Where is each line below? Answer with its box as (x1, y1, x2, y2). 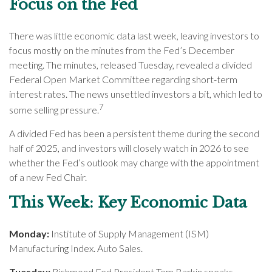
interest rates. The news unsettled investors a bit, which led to (9, 87, 262, 100)
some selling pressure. (9, 103, 99, 115)
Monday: (9, 227, 51, 239)
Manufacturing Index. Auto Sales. (9, 242, 143, 254)
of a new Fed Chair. (9, 171, 87, 183)
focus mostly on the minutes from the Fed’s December (9, 44, 234, 56)
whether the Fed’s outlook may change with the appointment (9, 156, 259, 168)
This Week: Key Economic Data (9, 193, 247, 211)
